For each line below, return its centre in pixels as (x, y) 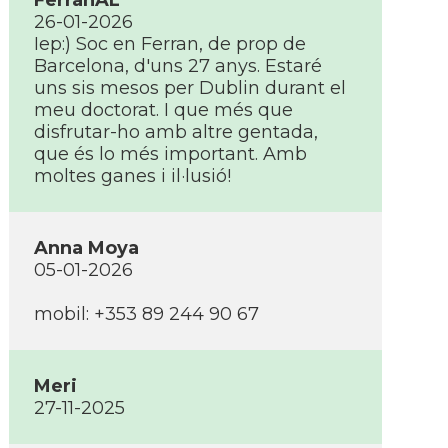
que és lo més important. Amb (170, 154)
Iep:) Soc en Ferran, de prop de (170, 44)
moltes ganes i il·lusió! (132, 176)
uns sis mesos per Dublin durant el (190, 88)
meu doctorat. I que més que (163, 110)
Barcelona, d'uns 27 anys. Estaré (178, 66)
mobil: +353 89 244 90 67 (146, 314)
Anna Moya (86, 248)
